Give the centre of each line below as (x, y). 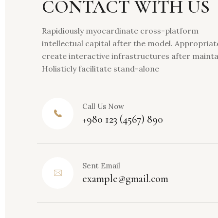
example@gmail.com (125, 178)
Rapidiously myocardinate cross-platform (120, 31)
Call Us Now (103, 106)
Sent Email (101, 165)
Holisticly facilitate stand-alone (100, 69)
